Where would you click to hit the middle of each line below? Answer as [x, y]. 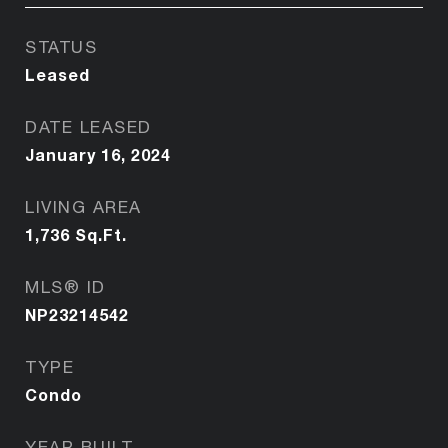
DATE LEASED [88, 126]
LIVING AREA [83, 206]
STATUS [61, 46]
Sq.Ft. [101, 234]
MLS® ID [65, 286]
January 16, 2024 [98, 154]
